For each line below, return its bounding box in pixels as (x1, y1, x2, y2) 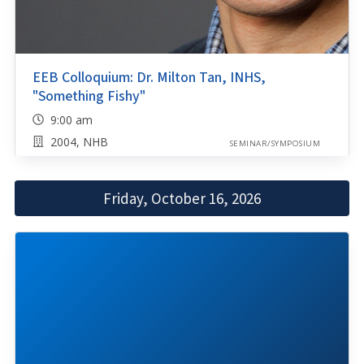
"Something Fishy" (32, 85, 145, 106)
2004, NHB (50, 134, 108, 150)
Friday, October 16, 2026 (103, 188, 261, 209)
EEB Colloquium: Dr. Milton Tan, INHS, (32, 67, 266, 88)
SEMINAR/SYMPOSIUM (229, 138, 320, 149)
